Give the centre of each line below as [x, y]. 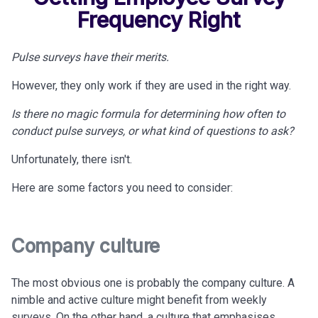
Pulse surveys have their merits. [92, 57]
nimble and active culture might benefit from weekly [139, 300]
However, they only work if [78, 85]
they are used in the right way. [218, 85]
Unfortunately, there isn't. [72, 159]
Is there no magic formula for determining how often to [148, 114]
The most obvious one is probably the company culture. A [153, 283]
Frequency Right [159, 20]
